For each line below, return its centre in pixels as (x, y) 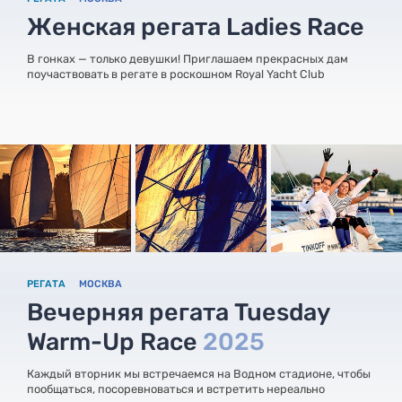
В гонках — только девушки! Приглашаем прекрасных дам (188, 58)
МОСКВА (100, 284)
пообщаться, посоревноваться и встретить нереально (176, 389)
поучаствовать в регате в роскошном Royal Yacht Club (176, 74)
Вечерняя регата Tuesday (178, 312)
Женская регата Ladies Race (196, 26)
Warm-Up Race (115, 341)
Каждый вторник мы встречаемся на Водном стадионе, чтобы (199, 373)
